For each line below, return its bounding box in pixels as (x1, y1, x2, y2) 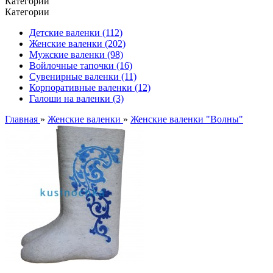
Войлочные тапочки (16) (29, 60, 132, 71)
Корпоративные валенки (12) (29, 82, 151, 93)
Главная (5, 114, 40, 124)
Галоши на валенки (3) (29, 93, 124, 104)
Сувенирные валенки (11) (29, 71, 136, 82)
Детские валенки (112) (29, 27, 122, 38)
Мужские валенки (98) (29, 49, 123, 60)
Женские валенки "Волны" (130, 114, 243, 124)
